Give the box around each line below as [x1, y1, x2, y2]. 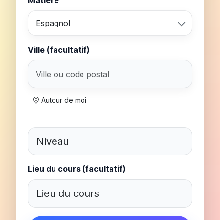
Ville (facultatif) [28, 45, 90, 55]
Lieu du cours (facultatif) [28, 164, 126, 174]
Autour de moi [39, 95, 86, 104]
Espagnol [36, 18, 71, 28]
